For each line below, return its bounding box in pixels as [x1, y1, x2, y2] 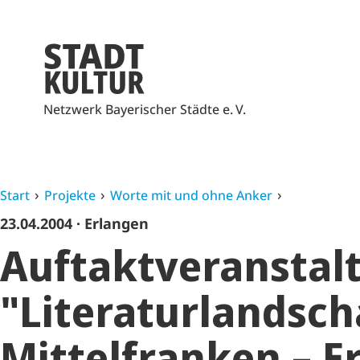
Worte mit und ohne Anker [110, 186, 272, 204]
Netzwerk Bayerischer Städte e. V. [43, 100, 246, 118]
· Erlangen [76, 214, 149, 233]
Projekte [44, 186, 96, 204]
